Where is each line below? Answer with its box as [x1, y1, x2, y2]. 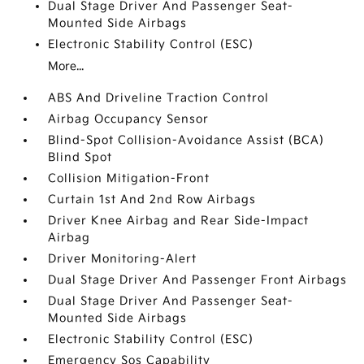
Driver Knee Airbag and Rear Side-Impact [48, 214, 310, 227]
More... [48, 59, 84, 73]
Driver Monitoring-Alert [48, 252, 197, 266]
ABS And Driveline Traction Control [48, 91, 270, 105]
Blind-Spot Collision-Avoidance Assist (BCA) [48, 133, 325, 147]
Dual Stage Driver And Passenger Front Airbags [48, 273, 348, 287]
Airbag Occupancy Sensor [48, 112, 210, 126]
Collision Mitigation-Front [48, 171, 210, 185]
